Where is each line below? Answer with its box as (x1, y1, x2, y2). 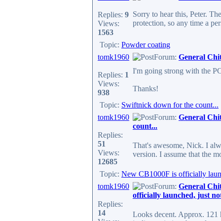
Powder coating (121, 40, 170, 49)
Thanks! (133, 84, 158, 93)
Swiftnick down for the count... (121, 101, 219, 109)
